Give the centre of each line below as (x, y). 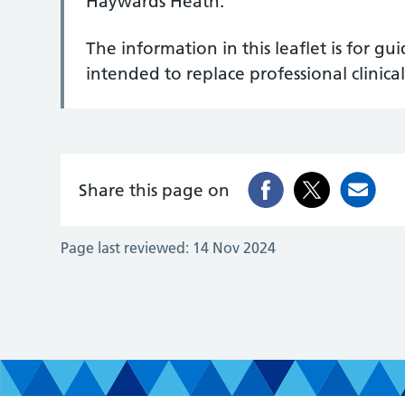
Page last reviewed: (125, 248)
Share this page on (155, 190)
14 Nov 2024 (235, 248)
